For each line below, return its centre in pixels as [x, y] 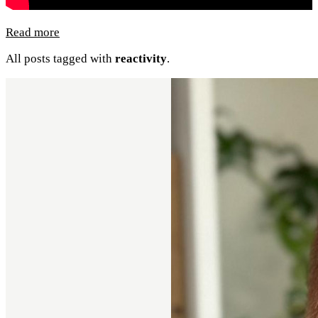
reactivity [141, 59]
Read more [33, 33]
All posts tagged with [60, 59]
